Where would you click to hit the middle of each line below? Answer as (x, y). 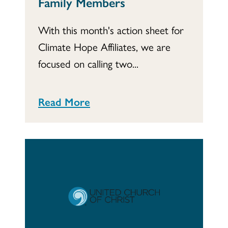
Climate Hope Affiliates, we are (104, 46)
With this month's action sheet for (111, 29)
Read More (64, 101)
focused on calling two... (88, 63)
